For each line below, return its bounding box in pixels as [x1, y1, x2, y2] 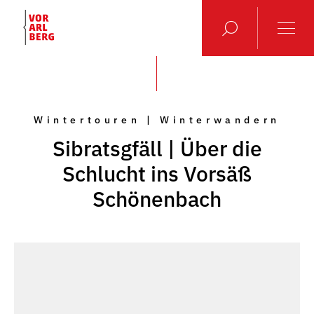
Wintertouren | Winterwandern [34, 114, 280, 126]
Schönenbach [93, 185, 221, 212]
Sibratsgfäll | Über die [52, 135, 262, 162]
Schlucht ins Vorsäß [62, 160, 252, 187]
